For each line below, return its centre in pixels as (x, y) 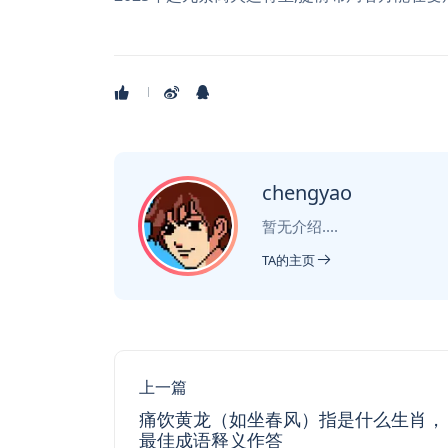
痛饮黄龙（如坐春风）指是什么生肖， (292, 419)
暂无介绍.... (300, 226)
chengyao (307, 192)
